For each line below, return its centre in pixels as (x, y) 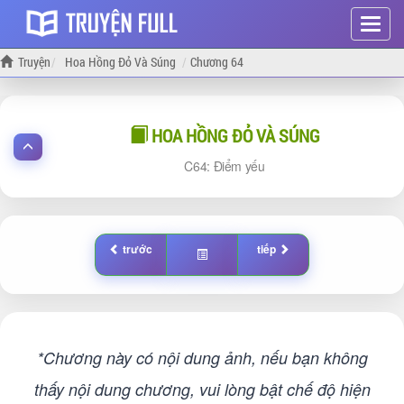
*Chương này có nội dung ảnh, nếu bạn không (202, 358)
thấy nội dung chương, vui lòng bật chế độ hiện (202, 389)
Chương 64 (217, 62)
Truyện (34, 62)
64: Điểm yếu (229, 166)
